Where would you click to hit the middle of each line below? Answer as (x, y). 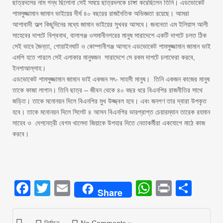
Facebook (66, 188)
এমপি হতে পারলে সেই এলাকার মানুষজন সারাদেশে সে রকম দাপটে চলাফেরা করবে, (104, 57)
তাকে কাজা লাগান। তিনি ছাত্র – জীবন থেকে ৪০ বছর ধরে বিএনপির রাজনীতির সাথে (108, 90)
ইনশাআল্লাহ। (29, 68)
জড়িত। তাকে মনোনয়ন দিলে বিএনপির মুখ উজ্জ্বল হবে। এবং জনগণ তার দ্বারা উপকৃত (110, 101)
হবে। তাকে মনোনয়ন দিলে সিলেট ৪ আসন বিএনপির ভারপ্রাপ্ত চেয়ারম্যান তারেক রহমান (111, 112)
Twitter (74, 188)
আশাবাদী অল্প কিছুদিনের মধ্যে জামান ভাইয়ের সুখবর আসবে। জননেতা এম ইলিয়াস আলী (110, 24)
